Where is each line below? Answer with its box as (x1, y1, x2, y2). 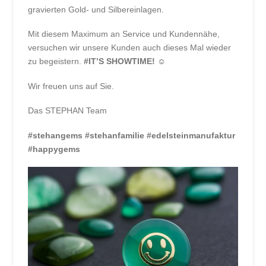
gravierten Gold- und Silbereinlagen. (28, 5, 164, 15)
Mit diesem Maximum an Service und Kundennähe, (28, 29, 220, 39)
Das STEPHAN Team (28, 106, 107, 116)
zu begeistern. (28, 56, 84, 66)
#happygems (28, 144, 81, 154)
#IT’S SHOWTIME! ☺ (84, 56, 166, 66)
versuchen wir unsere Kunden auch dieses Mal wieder (28, 43, 232, 53)
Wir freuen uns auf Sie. (28, 81, 115, 91)
